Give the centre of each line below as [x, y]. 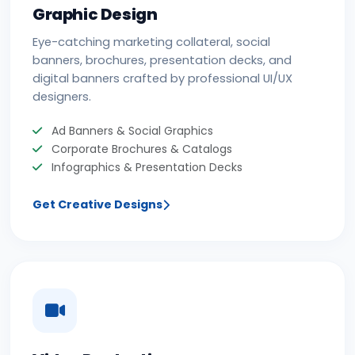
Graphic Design [95, 14]
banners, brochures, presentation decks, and [162, 60]
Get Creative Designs [97, 204]
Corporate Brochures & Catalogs [140, 149]
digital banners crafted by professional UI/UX [162, 78]
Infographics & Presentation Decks [145, 167]
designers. [62, 97]
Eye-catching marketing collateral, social [151, 42]
